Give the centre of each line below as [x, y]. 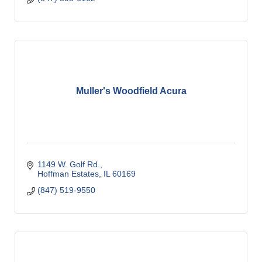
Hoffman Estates [68, 173]
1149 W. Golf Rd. [68, 164]
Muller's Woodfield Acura [131, 91]
